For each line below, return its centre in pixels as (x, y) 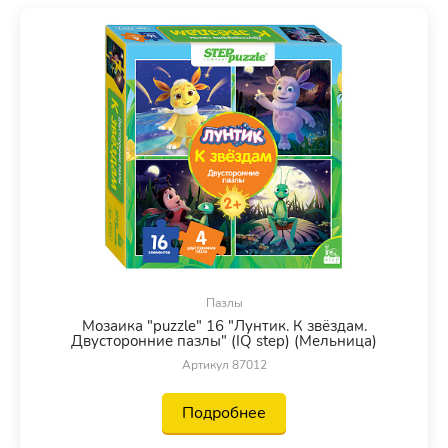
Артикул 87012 (224, 364)
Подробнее (224, 412)
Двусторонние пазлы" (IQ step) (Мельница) (224, 340)
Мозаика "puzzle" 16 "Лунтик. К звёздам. (224, 325)
